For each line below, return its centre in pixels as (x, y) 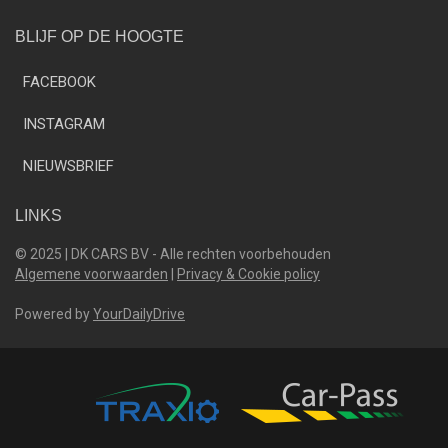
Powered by (54, 313)
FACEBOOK (59, 81)
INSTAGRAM (64, 123)
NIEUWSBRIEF (68, 165)
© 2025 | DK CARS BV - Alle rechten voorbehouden (173, 253)
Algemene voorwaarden (91, 273)
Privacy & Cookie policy (248, 273)
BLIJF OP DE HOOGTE (99, 36)
